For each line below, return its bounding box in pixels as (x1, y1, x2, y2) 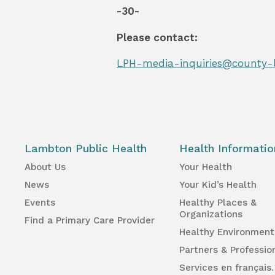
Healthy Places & (179, 196, 257, 208)
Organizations (179, 208, 243, 220)
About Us (25, 161, 66, 172)
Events (25, 196, 55, 208)
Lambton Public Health (25, 142, 147, 155)
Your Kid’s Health (179, 179, 257, 190)
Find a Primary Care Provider (25, 214, 155, 226)
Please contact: (117, 31, 198, 44)
